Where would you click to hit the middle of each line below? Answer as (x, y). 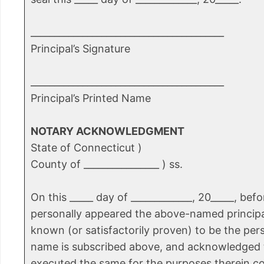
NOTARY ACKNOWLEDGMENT (108, 131)
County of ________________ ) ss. (107, 164)
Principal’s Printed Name (91, 98)
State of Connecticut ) (86, 148)
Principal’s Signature (80, 49)
